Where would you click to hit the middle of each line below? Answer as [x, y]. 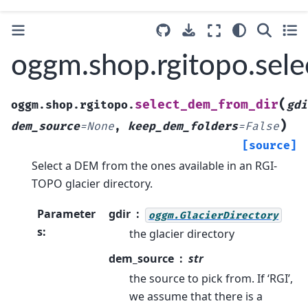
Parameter [66, 214]
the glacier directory [182, 234]
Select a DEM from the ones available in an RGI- [154, 165]
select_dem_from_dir [207, 104]
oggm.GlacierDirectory [213, 215]
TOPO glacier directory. [92, 183]
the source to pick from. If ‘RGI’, [211, 279]
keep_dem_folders [183, 126]
